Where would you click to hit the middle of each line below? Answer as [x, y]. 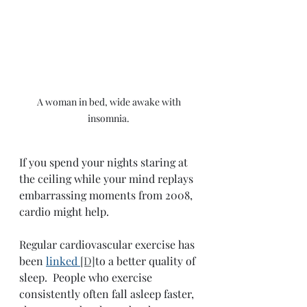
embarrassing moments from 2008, [107, 195]
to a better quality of [147, 260]
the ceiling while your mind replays [108, 178]
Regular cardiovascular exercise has [108, 244]
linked [63, 260]
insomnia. [110, 118]
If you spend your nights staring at [105, 162]
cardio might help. [64, 211]
